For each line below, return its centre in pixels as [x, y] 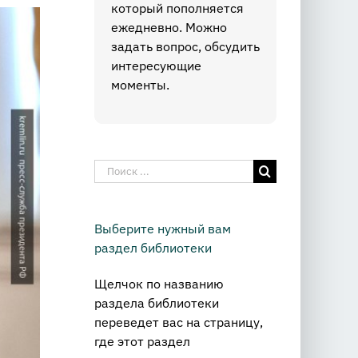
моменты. [140, 85]
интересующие [156, 66]
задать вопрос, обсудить [185, 46]
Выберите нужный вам [163, 229]
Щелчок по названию [159, 284]
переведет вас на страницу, [179, 322]
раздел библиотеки [153, 248]
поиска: [117, 188]
